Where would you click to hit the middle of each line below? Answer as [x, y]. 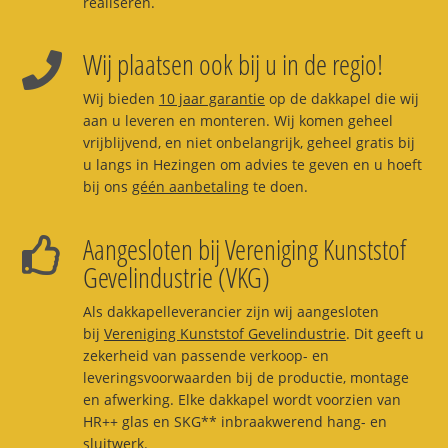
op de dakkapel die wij [341, 99]
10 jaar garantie [211, 99]
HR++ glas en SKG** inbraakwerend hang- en [234, 422]
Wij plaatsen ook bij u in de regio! [232, 64]
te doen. [278, 187]
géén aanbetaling [190, 187]
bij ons [107, 187]
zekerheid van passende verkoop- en [205, 356]
